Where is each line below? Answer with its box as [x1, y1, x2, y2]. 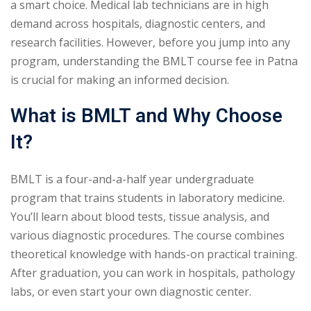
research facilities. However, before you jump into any [10, 34, 290, 50]
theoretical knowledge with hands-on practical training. [10, 246, 297, 262]
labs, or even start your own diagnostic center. [10, 283, 251, 299]
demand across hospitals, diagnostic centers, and [10, 15, 265, 31]
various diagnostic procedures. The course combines [10, 227, 285, 243]
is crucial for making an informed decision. [10, 72, 229, 87]
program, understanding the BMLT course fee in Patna [10, 53, 298, 69]
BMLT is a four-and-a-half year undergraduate [10, 171, 254, 187]
